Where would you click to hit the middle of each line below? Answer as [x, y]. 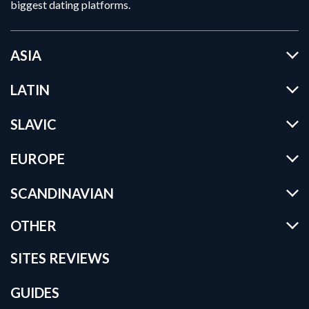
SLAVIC [33, 124]
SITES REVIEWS [60, 258]
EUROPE [38, 159]
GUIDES [35, 293]
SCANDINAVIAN [62, 193]
